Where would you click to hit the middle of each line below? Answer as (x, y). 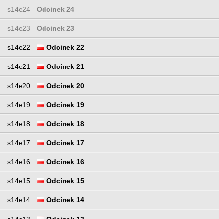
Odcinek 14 (64, 200)
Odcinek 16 (64, 162)
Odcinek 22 (64, 48)
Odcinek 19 (64, 105)
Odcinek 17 (64, 143)
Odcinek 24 (55, 10)
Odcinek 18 (64, 124)
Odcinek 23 (55, 29)
